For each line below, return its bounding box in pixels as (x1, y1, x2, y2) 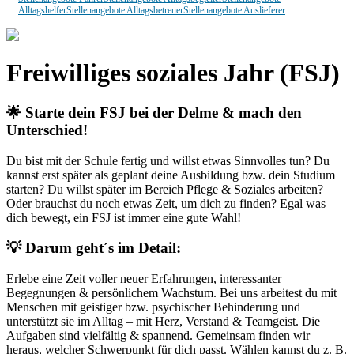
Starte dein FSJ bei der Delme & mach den (25, 104, 302, 121)
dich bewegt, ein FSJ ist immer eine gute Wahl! (6, 210, 241, 224)
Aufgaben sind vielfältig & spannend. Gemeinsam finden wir (6, 329, 310, 343)
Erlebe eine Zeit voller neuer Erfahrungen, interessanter (6, 272, 281, 286)
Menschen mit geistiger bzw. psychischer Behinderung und (6, 300, 300, 314)
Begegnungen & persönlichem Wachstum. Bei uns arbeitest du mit (6, 286, 337, 300)
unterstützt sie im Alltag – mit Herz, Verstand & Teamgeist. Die (6, 314, 320, 329)
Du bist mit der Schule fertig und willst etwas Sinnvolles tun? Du (6, 153, 330, 168)
